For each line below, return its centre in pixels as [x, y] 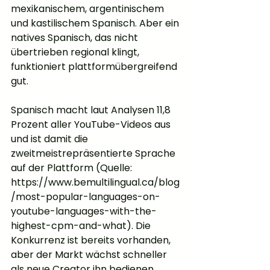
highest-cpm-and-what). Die [82, 226]
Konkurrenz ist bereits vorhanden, [92, 240]
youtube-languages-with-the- [84, 212]
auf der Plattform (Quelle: [73, 168]
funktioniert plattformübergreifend [95, 67]
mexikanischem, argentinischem [89, 9]
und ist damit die [51, 139]
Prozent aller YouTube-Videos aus [92, 125]
